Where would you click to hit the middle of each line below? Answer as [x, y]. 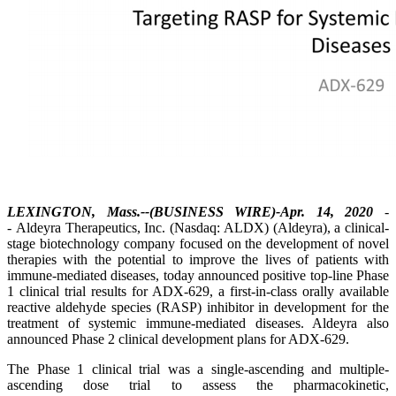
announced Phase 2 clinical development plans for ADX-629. [178, 339]
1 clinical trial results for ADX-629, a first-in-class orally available [198, 291]
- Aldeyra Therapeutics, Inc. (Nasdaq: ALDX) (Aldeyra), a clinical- [198, 228]
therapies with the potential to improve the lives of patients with [198, 259]
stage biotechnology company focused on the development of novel [198, 244]
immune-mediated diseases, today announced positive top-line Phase [198, 275]
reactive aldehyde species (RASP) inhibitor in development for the [198, 307]
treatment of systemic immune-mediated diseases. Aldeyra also [198, 323]
